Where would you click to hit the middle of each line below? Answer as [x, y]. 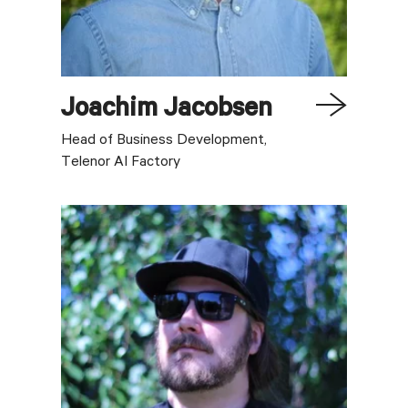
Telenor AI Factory [121, 163]
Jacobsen [219, 111]
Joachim [110, 111]
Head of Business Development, [164, 141]
